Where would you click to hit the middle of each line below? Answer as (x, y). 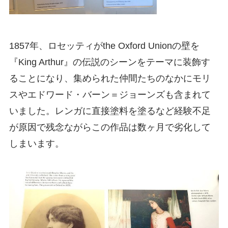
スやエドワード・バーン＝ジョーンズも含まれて (110, 94)
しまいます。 (36, 143)
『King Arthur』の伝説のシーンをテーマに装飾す (109, 62)
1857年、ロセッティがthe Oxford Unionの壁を (104, 46)
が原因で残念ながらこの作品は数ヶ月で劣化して (110, 127)
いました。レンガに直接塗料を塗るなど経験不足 (110, 111)
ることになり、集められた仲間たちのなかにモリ (110, 78)
